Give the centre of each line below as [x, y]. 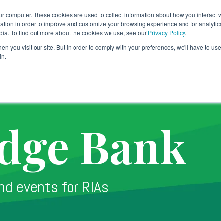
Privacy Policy [166, 32]
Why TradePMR [165, 39]
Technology [97, 39]
